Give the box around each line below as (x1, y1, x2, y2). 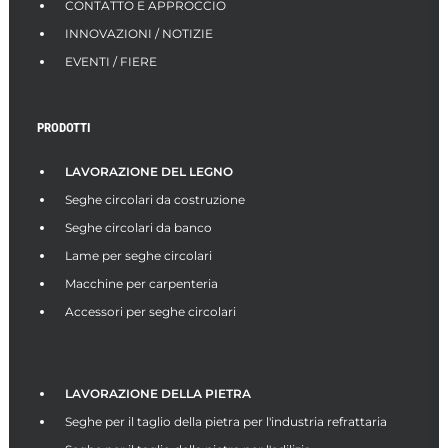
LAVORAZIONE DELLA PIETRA (65, 386, 251, 401)
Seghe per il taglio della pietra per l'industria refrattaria (65, 414, 387, 429)
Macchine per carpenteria (65, 276, 218, 291)
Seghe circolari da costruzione (65, 192, 245, 207)
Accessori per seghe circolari (65, 304, 236, 319)
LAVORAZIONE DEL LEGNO (65, 164, 233, 179)
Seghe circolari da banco (65, 220, 212, 235)
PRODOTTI (37, 120, 91, 135)
